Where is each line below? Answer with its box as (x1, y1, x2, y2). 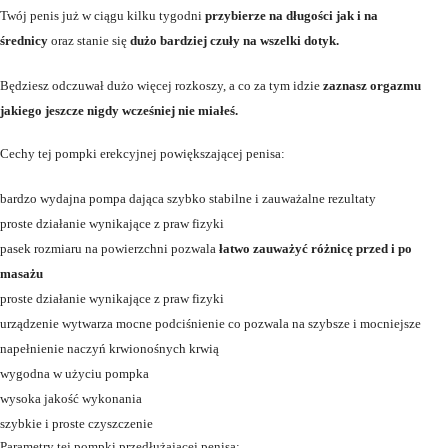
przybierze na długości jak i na (202, 8, 378, 24)
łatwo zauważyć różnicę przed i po (219, 241, 412, 257)
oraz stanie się (51, 33, 130, 49)
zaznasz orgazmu (323, 78, 421, 94)
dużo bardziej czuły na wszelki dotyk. (130, 33, 339, 49)
